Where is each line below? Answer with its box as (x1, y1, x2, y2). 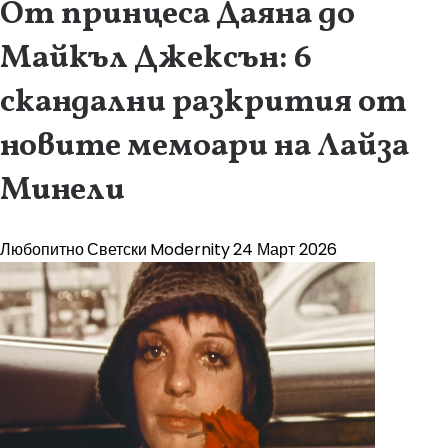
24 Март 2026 (233, 238, 337, 261)
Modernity (150, 238, 230, 261)
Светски (87, 238, 147, 261)
